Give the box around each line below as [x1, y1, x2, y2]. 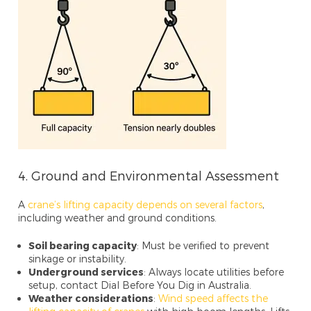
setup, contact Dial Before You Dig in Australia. [28, 278, 252, 291]
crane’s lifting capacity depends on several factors [28, 198, 263, 210]
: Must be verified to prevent [137, 239, 270, 251]
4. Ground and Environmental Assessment [18, 167, 280, 183]
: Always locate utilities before [144, 265, 285, 278]
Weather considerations [28, 292, 154, 304]
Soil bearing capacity [28, 239, 137, 251]
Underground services [28, 265, 144, 278]
